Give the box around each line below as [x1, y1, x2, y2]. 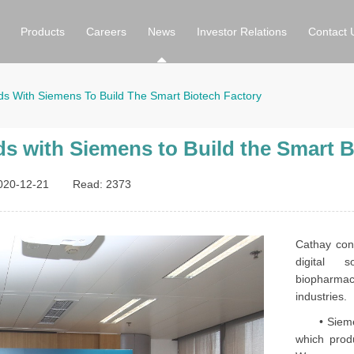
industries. [296, 290, 347, 303]
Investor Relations [197, 25, 287, 38]
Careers [86, 25, 126, 38]
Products [21, 25, 65, 38]
